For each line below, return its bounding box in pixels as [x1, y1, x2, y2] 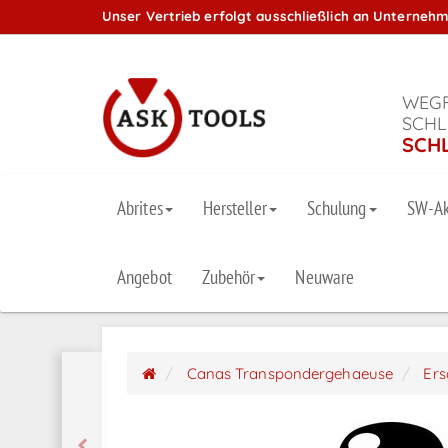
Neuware [295, 265, 355, 290]
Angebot [117, 265, 172, 290]
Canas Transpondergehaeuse [186, 364, 394, 384]
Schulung [306, 196, 367, 221]
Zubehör [201, 265, 256, 290]
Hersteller [202, 196, 267, 221]
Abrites [117, 196, 163, 221]
